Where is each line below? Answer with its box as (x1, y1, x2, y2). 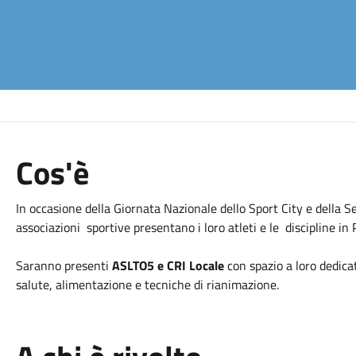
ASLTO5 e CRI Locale (111, 256, 227, 275)
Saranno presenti (15, 256, 112, 275)
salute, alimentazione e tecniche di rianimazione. (15, 275, 279, 294)
